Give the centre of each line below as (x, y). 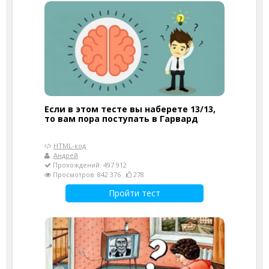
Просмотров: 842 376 (89, 174)
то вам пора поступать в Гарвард (121, 118)
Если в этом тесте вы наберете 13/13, (130, 109)
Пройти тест (134, 193)
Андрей (66, 155)
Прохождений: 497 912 (89, 165)
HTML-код (70, 145)
